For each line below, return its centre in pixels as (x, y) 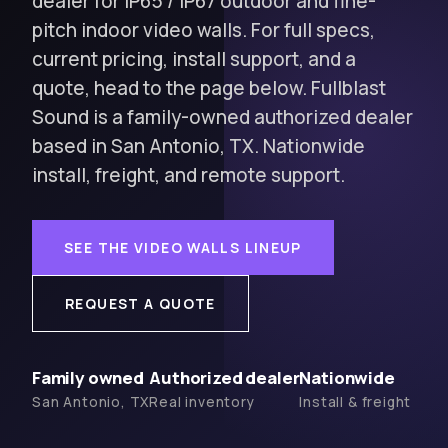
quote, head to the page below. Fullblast (209, 88)
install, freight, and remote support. (188, 175)
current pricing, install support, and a (194, 59)
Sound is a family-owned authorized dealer (222, 117)
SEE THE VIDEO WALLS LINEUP (183, 247)
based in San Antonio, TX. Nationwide (198, 146)
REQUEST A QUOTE (140, 303)
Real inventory (202, 402)
